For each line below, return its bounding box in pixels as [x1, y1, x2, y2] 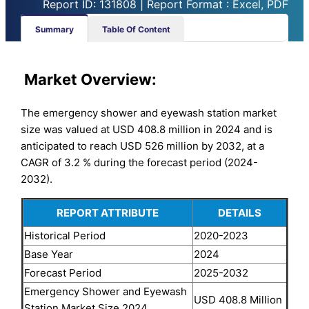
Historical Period [23, 228, 106, 242]
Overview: [77, 70, 157, 89]
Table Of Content [102, 23, 171, 34]
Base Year [23, 247, 73, 261]
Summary [35, 23, 74, 34]
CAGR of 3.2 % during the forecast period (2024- [21, 155, 259, 169]
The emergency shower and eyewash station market [21, 106, 277, 119]
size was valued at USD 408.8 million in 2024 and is [21, 122, 273, 136]
